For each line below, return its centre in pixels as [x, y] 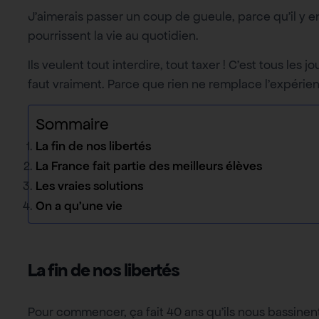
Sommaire [72, 124]
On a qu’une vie [79, 205]
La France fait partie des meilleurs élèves [149, 166]
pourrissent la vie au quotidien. [113, 35]
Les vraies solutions [89, 185]
